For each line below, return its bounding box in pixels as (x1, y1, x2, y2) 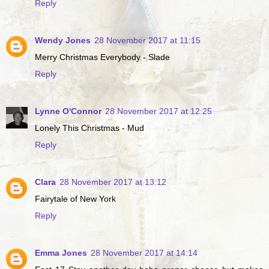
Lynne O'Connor (35, 106, 101, 116)
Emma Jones (35, 248, 87, 258)
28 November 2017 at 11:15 (94, 35, 201, 46)
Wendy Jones (35, 35, 91, 46)
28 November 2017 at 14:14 (91, 248, 198, 258)
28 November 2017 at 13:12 (59, 177, 166, 187)
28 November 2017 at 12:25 (105, 106, 212, 116)
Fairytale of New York (35, 194, 116, 204)
